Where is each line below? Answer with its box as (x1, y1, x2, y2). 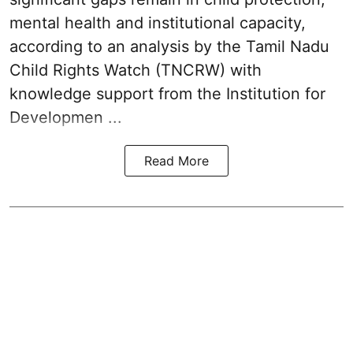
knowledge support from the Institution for (9, 84, 325, 104)
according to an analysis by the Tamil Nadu (9, 37, 329, 57)
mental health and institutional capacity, (9, 13, 306, 33)
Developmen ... (9, 108, 122, 128)
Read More (144, 153, 209, 169)
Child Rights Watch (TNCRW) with (9, 61, 262, 80)
